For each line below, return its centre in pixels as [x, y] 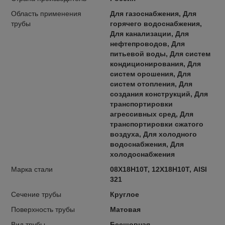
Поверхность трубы [43, 209]
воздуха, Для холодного [153, 134]
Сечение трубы [36, 194]
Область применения [46, 13]
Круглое [124, 194]
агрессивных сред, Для [151, 114]
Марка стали [32, 169]
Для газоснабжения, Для [153, 13]
